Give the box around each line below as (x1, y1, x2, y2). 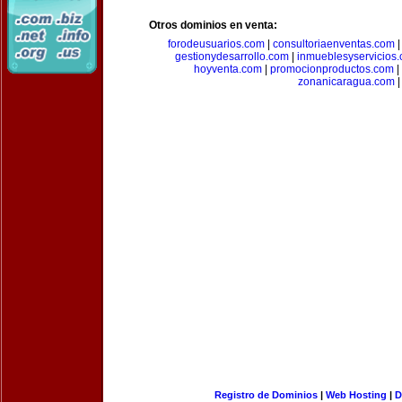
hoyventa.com (193, 63, 262, 75)
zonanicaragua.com (298, 75, 395, 88)
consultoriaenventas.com (273, 38, 395, 50)
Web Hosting (325, 389, 387, 400)
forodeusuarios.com (168, 38, 265, 50)
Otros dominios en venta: (149, 19, 277, 31)
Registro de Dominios (214, 389, 318, 400)
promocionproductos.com (269, 63, 394, 75)
